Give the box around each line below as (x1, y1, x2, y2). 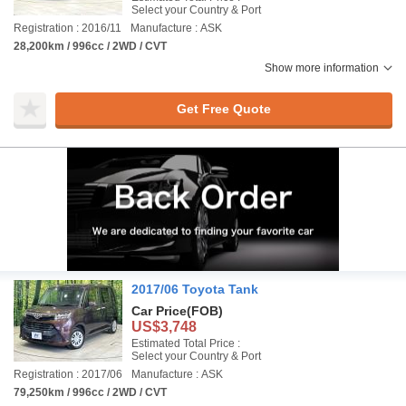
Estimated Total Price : (131, 337, 240, 350)
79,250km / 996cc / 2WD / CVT (14, 386, 167, 399)
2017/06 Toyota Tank (131, 282, 258, 296)
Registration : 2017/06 (14, 368, 122, 381)
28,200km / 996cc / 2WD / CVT (14, 40, 167, 53)
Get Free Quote (176, 101, 271, 116)
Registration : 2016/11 (14, 22, 121, 34)
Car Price (131, 304, 187, 318)
